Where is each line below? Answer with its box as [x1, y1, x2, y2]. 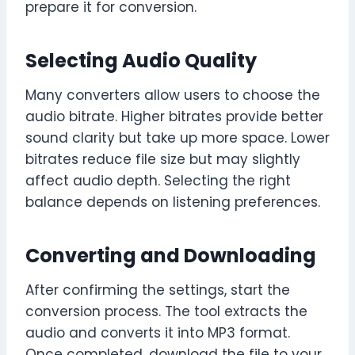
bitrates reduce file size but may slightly [25, 150, 300, 170]
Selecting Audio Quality [25, 48, 257, 74]
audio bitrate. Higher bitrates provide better [25, 107, 323, 127]
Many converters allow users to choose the [25, 86, 320, 105]
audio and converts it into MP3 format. [25, 323, 290, 343]
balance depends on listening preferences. [25, 193, 320, 212]
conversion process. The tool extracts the [25, 302, 307, 322]
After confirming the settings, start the [25, 281, 290, 300]
